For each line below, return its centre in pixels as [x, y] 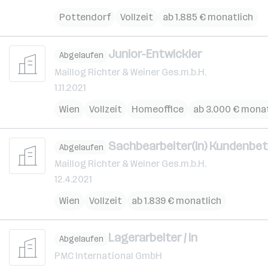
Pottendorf [85, 17]
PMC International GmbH [108, 255]
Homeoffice [158, 109]
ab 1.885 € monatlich [208, 17]
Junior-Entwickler [155, 54]
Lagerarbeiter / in [153, 237]
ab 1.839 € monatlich [176, 201]
